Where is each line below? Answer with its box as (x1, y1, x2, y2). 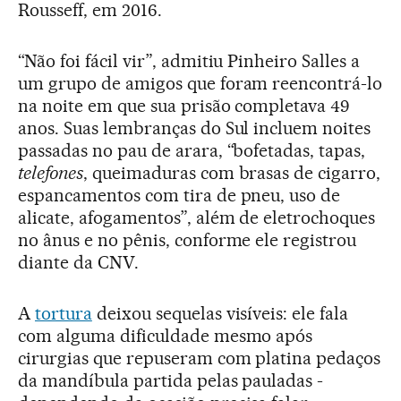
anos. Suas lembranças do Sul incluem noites (18, 117, 371, 139)
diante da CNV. (18, 252, 139, 273)
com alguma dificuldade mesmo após (18, 325, 313, 346)
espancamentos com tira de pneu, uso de (18, 184, 341, 206)
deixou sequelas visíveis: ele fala (91, 303, 349, 324)
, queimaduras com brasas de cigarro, (82, 162, 381, 183)
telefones (18, 162, 83, 183)
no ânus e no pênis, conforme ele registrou (18, 229, 357, 251)
